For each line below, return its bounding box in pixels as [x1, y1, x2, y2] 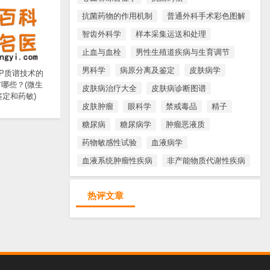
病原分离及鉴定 [120, 65, 175, 75]
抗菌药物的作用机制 [82, 11, 152, 20]
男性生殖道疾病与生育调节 [136, 47, 230, 57]
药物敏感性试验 [82, 137, 137, 147]
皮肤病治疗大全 [82, 83, 137, 93]
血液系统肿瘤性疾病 [82, 155, 152, 165]
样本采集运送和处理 [136, 29, 206, 39]
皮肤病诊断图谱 [151, 83, 206, 93]
